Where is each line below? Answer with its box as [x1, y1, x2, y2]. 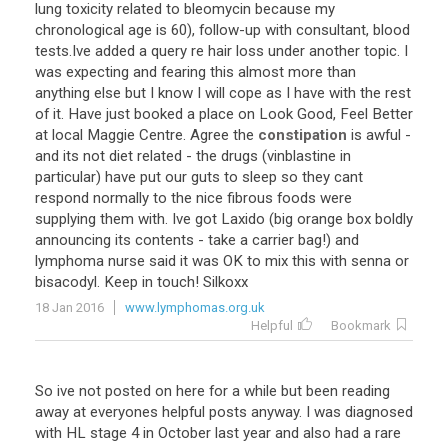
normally [93, 189, 149, 207]
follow [199, 21, 239, 39]
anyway [251, 403, 299, 421]
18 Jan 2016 [35, 300, 104, 315]
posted [105, 382, 151, 400]
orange [297, 210, 343, 228]
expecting [66, 63, 129, 81]
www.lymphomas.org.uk [125, 300, 265, 315]
